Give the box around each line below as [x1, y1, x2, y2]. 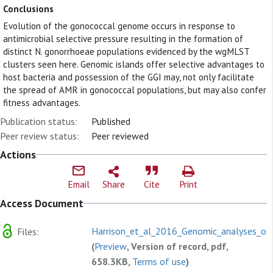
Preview [94, 239, 127, 252]
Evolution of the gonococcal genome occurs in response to [3, 20, 235, 32]
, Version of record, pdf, [127, 239, 228, 252]
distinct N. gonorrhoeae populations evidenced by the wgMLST [3, 46, 249, 58]
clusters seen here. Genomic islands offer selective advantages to [3, 58, 264, 71]
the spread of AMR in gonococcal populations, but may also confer [3, 84, 266, 96]
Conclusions [3, 2, 54, 15]
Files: [15, 225, 39, 238]
